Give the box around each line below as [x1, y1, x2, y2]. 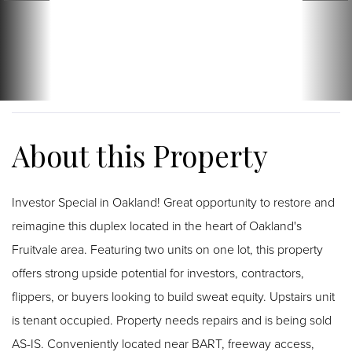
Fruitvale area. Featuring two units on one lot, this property [12, 240, 323, 258]
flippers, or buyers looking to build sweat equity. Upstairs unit [12, 287, 335, 305]
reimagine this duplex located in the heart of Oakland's [12, 216, 302, 234]
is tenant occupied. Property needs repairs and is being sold [12, 310, 332, 328]
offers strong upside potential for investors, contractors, [12, 263, 304, 281]
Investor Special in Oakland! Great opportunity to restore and [12, 192, 335, 211]
